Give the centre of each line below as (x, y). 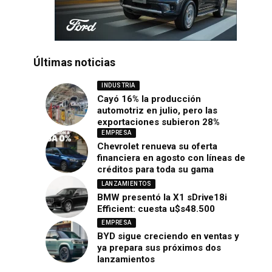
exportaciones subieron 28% (159, 122)
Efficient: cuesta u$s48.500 (156, 209)
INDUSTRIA (118, 85)
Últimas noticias (75, 62)
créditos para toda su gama (156, 169)
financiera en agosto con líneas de (172, 158)
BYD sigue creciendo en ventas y (168, 236)
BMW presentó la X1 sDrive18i (162, 197)
